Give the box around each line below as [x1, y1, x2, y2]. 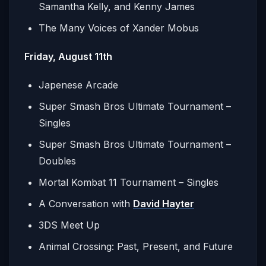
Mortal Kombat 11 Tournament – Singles [39, 176, 218, 188]
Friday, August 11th [24, 50, 115, 62]
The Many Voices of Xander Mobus [39, 21, 199, 34]
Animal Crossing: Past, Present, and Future [39, 240, 233, 252]
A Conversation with [39, 197, 133, 210]
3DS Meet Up [39, 218, 100, 231]
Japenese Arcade [39, 78, 118, 91]
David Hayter [133, 197, 194, 210]
